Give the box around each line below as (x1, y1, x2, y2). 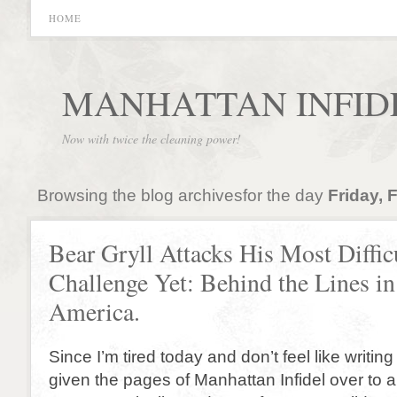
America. (49, 295, 140, 328)
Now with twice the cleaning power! (62, 130, 241, 147)
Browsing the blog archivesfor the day (36, 185, 328, 205)
